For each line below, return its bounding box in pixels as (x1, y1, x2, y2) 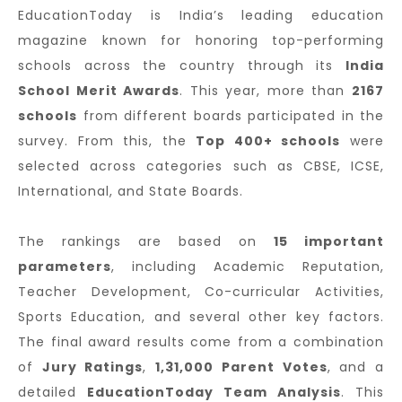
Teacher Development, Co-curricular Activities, (18, 282, 384, 301)
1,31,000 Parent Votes (155, 357, 328, 376)
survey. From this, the (18, 131, 197, 150)
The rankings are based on (18, 232, 274, 250)
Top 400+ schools (196, 131, 341, 150)
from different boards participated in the (77, 106, 384, 125)
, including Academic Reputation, (111, 257, 384, 275)
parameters (18, 257, 111, 275)
